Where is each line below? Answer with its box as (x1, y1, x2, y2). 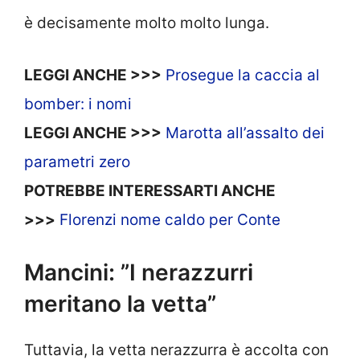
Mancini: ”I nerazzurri (24, 259, 253, 287)
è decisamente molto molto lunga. (24, 14, 269, 33)
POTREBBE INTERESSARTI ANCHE (24, 181, 276, 200)
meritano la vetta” (24, 290, 216, 318)
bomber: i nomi (24, 94, 132, 113)
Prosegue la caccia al (166, 65, 320, 84)
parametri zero (24, 152, 130, 171)
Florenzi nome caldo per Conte (59, 210, 280, 229)
